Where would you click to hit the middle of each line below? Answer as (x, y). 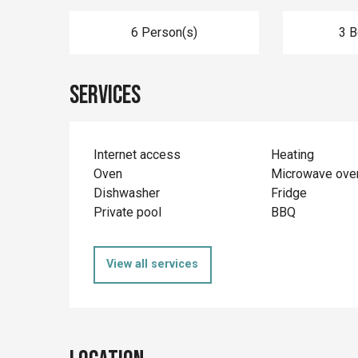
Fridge (288, 193)
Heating (292, 155)
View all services (153, 265)
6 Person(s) (164, 32)
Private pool (128, 212)
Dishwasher (127, 193)
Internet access (137, 155)
